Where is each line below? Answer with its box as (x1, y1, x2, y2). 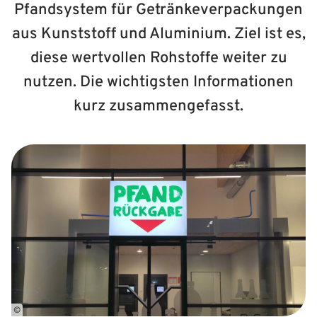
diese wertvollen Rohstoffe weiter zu (30, 49, 287, 68)
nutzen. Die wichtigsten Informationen (23, 73, 294, 92)
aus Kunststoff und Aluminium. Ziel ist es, (11, 25, 306, 44)
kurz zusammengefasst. (74, 97, 243, 116)
